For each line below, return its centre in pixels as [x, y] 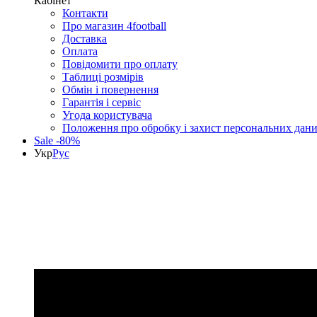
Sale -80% [57, 140]
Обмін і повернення [110, 89]
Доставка [85, 38]
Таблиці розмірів [103, 76]
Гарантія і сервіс [102, 102]
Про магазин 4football [114, 25]
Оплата [80, 51]
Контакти [85, 13]
